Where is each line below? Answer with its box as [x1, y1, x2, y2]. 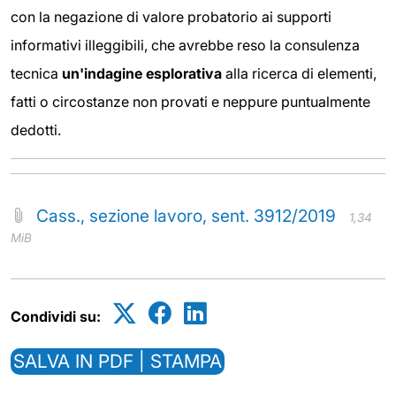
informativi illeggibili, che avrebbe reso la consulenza [11, 36, 360, 54]
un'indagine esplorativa [62, 65, 222, 82]
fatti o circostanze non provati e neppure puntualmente [11, 93, 370, 110]
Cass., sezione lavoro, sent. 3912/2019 [36, 205, 336, 226]
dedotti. [11, 121, 61, 139]
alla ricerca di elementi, [222, 65, 377, 82]
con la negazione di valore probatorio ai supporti [11, 8, 331, 26]
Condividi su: [11, 308, 101, 325]
